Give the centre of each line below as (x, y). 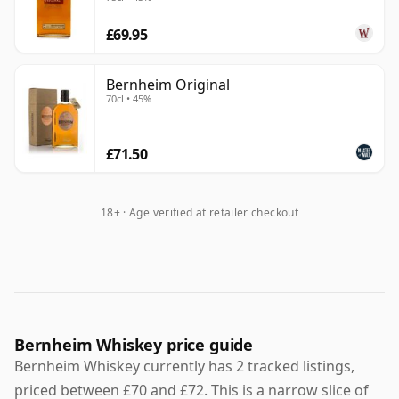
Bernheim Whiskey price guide (134, 345)
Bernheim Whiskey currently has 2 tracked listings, (184, 366)
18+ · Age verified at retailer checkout (199, 213)
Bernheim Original (168, 85)
